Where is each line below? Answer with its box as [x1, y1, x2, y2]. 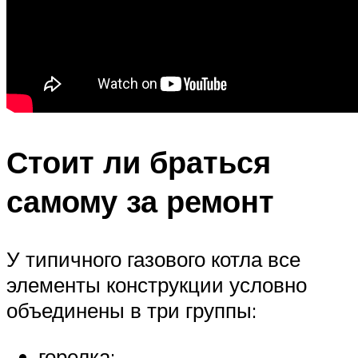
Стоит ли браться [6, 142, 271, 182]
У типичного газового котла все [6, 246, 300, 272]
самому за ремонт [6, 181, 274, 221]
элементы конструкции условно [6, 272, 307, 298]
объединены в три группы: [6, 297, 257, 324]
